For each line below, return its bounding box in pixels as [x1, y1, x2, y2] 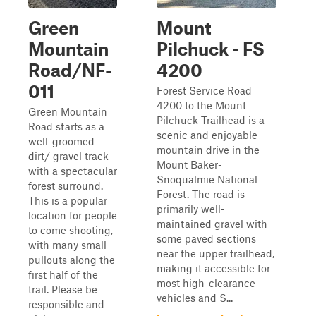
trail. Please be [28, 283, 97, 296]
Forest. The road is [157, 188, 245, 200]
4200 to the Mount [157, 99, 246, 111]
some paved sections [157, 232, 256, 245]
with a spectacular [28, 164, 117, 177]
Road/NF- [28, 59, 112, 80]
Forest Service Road [157, 84, 252, 97]
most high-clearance [157, 276, 255, 289]
